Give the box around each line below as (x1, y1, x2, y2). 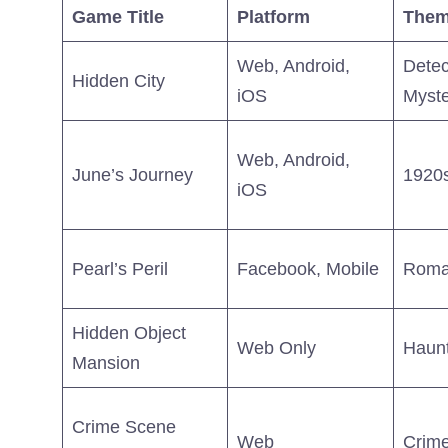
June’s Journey (72, 164, 193, 185)
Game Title (72, 6, 164, 27)
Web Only (237, 337, 316, 358)
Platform (237, 6, 310, 27)
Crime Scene (72, 416, 176, 437)
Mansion (72, 352, 140, 373)
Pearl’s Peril (72, 258, 168, 279)
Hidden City (72, 70, 165, 91)
